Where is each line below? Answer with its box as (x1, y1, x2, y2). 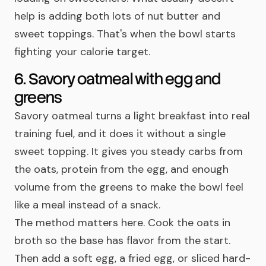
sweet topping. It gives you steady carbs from (14, 144, 243, 159)
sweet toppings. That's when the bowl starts (14, 27, 236, 41)
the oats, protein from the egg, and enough (14, 162, 229, 176)
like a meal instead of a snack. (14, 198, 160, 212)
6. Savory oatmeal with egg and (14, 69, 221, 89)
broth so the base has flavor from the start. (14, 233, 230, 248)
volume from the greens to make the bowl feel (14, 180, 243, 194)
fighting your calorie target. (14, 45, 150, 59)
